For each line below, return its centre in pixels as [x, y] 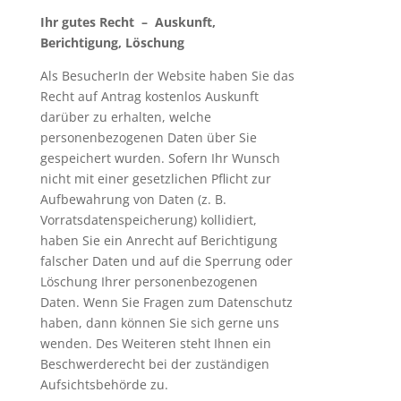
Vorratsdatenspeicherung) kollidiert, [148, 220]
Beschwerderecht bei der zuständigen [154, 364]
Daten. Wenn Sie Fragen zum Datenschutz [166, 302]
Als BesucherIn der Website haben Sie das [167, 76]
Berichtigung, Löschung [112, 43]
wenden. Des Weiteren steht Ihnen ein [155, 343]
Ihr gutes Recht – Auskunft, [128, 22]
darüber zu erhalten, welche [125, 117]
